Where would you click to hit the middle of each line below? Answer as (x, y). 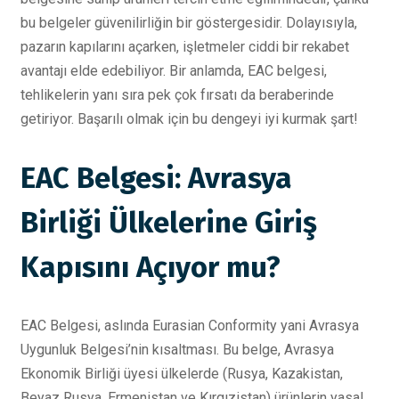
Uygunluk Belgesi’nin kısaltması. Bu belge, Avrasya (177, 350)
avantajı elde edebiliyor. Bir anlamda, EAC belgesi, (174, 71)
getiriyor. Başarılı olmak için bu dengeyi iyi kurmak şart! (189, 119)
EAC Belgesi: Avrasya (156, 178)
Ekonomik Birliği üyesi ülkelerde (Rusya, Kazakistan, (182, 374)
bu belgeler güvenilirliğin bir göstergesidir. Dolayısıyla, (189, 23)
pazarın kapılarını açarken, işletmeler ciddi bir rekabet (185, 47)
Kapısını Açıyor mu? (151, 267)
